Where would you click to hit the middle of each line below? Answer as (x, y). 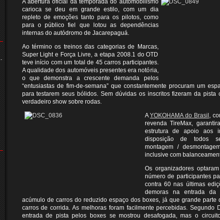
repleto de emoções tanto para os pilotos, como (90, 17)
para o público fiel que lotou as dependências (90, 25)
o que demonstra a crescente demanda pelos (90, 78)
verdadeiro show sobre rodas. (62, 102)
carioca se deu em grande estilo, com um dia (90, 9)
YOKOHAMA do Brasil (179, 115)
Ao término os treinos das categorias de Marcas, (90, 47)
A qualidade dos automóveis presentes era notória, (90, 70)
